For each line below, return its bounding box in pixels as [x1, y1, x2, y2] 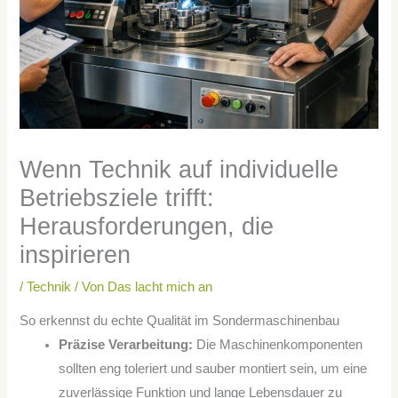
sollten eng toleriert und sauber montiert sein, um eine [59, 362, 368, 377]
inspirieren [20, 240, 131, 268]
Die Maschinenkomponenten [193, 338, 363, 353]
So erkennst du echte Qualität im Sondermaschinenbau [20, 314, 340, 329]
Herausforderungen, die [20, 211, 275, 240]
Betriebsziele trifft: [20, 183, 215, 211]
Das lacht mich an [107, 279, 213, 294]
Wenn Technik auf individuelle [20, 155, 339, 183]
